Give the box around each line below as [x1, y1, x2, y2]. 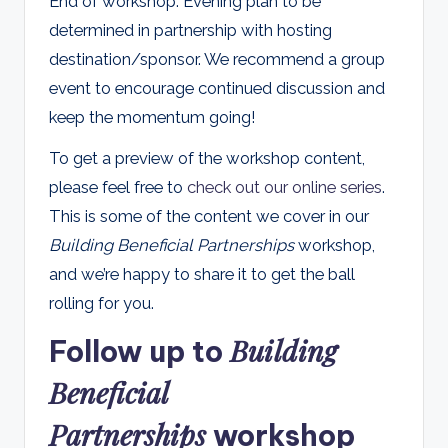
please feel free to [49, 176, 187, 197]
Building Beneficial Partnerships [49, 234, 294, 255]
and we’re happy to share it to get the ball [49, 263, 355, 284]
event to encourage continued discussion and [49, 77, 385, 98]
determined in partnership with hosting [49, 19, 332, 40]
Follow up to [49, 332, 230, 370]
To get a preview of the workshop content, [49, 147, 365, 168]
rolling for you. [49, 292, 154, 313]
